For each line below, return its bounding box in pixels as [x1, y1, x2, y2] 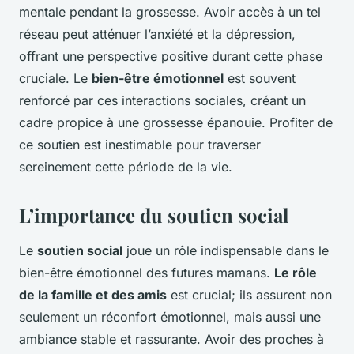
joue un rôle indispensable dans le [122, 243, 329, 259]
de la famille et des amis [19, 287, 167, 303]
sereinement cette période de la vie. [19, 159, 232, 175]
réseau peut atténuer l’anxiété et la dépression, [19, 26, 296, 43]
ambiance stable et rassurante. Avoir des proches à [19, 331, 324, 348]
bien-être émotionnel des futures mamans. [19, 265, 274, 281]
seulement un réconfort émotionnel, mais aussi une [19, 309, 321, 326]
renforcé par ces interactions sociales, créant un [19, 92, 306, 109]
